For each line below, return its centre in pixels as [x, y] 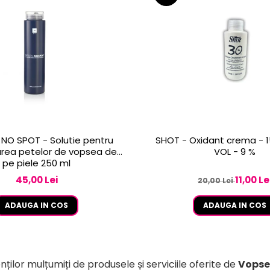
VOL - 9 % [235, 152]
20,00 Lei [216, 181]
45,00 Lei [36, 180]
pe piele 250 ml [36, 163]
